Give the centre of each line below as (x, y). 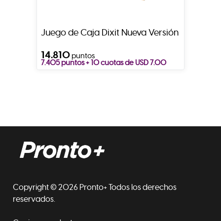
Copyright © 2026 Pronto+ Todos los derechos (95, 188)
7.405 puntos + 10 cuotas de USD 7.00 (104, 63)
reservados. (34, 200)
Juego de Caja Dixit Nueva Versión (110, 33)
